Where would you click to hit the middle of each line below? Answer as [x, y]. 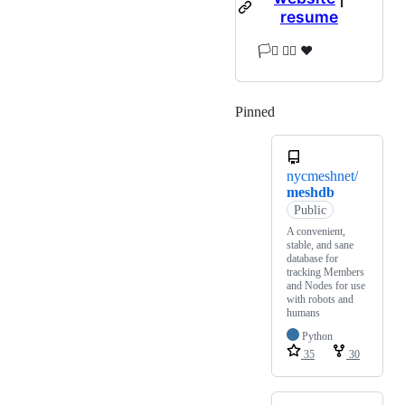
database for [312, 259]
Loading [299, 112]
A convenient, [316, 232]
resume [309, 17]
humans [303, 313]
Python [317, 337]
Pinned [255, 112]
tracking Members [325, 273]
